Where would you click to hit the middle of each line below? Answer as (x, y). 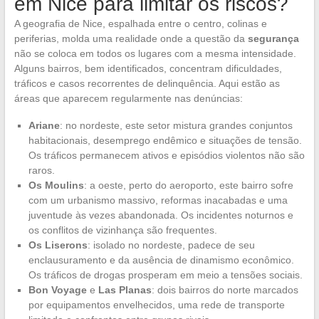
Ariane (44, 125)
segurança (273, 38)
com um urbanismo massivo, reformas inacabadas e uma (158, 200)
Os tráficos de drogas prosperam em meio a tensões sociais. (165, 274)
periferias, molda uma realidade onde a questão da (131, 38)
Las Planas (125, 289)
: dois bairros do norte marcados (225, 289)
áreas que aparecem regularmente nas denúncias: (128, 98)
